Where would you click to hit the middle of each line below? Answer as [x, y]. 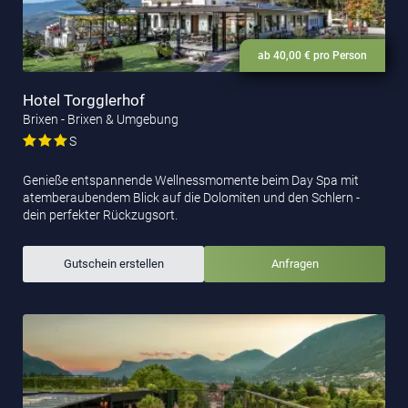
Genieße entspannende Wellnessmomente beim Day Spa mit [191, 180]
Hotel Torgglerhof [84, 100]
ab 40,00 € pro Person [312, 55]
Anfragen [295, 263]
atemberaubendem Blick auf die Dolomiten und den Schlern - [191, 197]
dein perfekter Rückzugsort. [100, 214]
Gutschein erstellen [113, 263]
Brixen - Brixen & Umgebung [101, 119]
